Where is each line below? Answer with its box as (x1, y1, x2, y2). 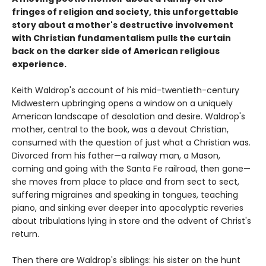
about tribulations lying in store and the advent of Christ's (12, 214, 251, 227)
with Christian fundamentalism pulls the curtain (12, 31, 231, 44)
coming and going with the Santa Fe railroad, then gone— (12, 162, 251, 175)
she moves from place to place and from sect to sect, (12, 175, 239, 188)
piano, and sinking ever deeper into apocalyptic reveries (12, 201, 243, 214)
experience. (12, 58, 66, 70)
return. (12, 227, 39, 240)
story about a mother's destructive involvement (12, 18, 233, 31)
